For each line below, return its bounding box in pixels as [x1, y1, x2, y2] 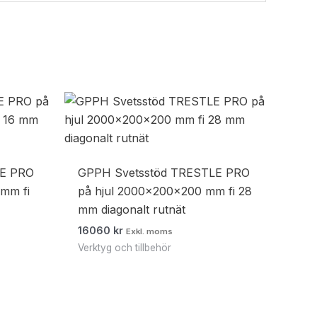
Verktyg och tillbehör [78, 242, 172, 254]
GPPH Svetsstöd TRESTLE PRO [78, 166, 250, 180]
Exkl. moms [126, 226, 173, 237]
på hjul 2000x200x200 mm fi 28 [78, 184, 253, 199]
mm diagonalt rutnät [78, 202, 186, 217]
